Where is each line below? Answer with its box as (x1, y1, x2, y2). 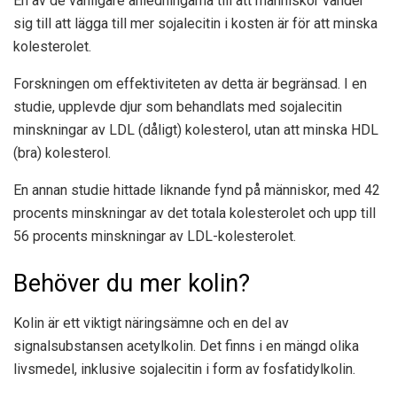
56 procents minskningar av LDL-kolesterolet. (13, 227, 296, 245)
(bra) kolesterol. (13, 144, 111, 161)
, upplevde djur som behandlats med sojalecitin (52, 97, 342, 115)
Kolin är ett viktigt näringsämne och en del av (13, 314, 289, 331)
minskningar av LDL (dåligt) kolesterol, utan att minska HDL (13, 121, 378, 138)
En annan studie (13, 181, 110, 198)
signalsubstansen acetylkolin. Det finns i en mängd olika (13, 337, 359, 354)
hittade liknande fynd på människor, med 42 (110, 181, 380, 198)
